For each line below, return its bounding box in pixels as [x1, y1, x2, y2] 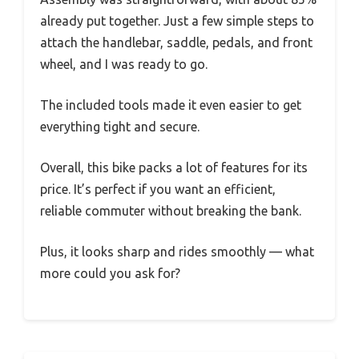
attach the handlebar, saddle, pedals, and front [40, 34, 313, 50]
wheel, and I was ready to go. [40, 56, 208, 71]
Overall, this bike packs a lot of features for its [40, 159, 308, 175]
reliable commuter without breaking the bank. [40, 203, 301, 218]
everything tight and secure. [40, 119, 200, 134]
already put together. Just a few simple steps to [40, 13, 314, 28]
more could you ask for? [40, 265, 180, 280]
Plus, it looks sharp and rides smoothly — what [40, 244, 314, 259]
